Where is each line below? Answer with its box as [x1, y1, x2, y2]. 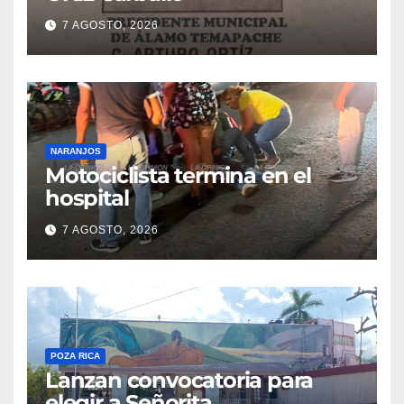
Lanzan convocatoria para [45, 367, 314, 394]
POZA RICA [50, 351, 100, 362]
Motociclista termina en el [45, 162, 311, 189]
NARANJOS [50, 146, 101, 157]
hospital [45, 185, 129, 212]
